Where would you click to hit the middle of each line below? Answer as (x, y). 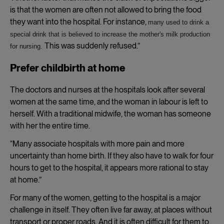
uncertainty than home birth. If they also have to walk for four (112, 155)
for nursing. (27, 46)
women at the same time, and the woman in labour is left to (109, 101)
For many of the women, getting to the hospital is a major (105, 197)
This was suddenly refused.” (94, 45)
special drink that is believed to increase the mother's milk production (110, 34)
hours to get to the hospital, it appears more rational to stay (109, 167)
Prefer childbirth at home (67, 68)
